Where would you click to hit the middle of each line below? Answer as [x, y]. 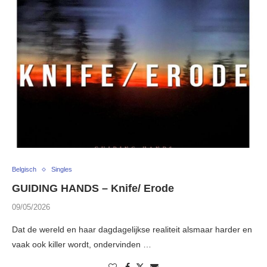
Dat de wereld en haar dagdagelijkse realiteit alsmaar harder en [132, 230]
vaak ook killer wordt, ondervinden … [82, 245]
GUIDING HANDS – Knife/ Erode [93, 189]
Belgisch [24, 170]
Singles [62, 170]
